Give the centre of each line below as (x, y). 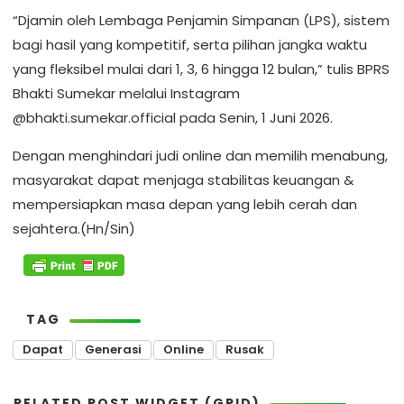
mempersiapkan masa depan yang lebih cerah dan (185, 205)
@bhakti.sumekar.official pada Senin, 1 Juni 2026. (173, 118)
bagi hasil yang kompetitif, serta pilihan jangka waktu (190, 45)
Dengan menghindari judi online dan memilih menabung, (200, 156)
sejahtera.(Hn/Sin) (74, 229)
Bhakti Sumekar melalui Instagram (126, 94)
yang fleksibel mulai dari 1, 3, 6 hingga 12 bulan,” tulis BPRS (201, 69)
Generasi (113, 350)
